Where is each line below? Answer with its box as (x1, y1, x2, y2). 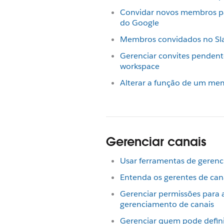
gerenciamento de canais (120, 199, 214, 209)
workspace (120, 61, 159, 71)
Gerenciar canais (106, 134, 206, 149)
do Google (120, 17, 159, 28)
